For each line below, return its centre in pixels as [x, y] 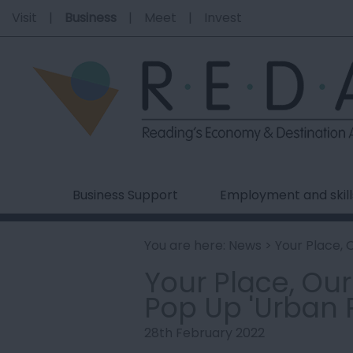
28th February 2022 [204, 333]
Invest [223, 18]
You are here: [186, 245]
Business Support [126, 195]
